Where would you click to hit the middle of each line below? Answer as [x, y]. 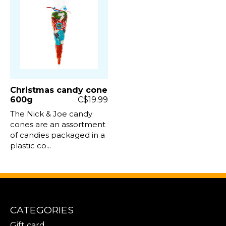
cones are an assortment [58, 124]
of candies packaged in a [58, 135]
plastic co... [31, 145]
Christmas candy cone [59, 90]
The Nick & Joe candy [51, 114]
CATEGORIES [42, 210]
